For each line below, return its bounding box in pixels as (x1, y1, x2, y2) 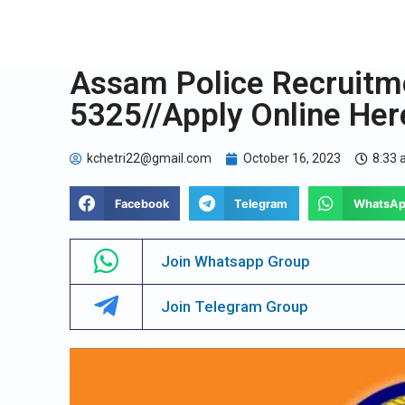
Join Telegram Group (161, 297, 309, 316)
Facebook (114, 196, 169, 211)
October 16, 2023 (243, 151, 341, 165)
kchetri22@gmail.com (87, 151, 212, 165)
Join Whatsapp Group (161, 252, 311, 271)
